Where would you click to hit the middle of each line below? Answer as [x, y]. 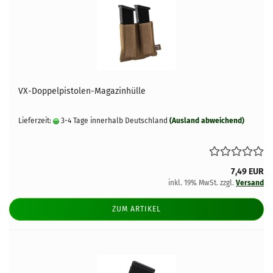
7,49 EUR [247, 172]
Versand [250, 183]
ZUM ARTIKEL [136, 209]
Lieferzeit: [36, 121]
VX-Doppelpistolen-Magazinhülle [82, 91]
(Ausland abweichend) [207, 121]
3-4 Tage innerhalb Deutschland [113, 121]
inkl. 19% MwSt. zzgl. [202, 183]
